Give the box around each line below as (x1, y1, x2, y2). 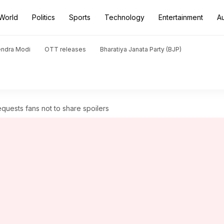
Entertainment (158, 13, 203, 21)
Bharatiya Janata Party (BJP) (100, 45, 181, 53)
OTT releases (44, 45, 86, 53)
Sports (69, 13, 90, 21)
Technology (104, 13, 144, 21)
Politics (32, 13, 55, 21)
